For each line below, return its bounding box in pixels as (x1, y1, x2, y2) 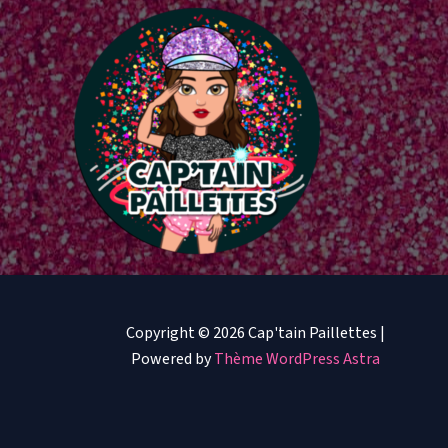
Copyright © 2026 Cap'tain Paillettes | (125, 322, 385, 344)
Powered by (130, 348, 214, 370)
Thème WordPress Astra (213, 348, 380, 370)
